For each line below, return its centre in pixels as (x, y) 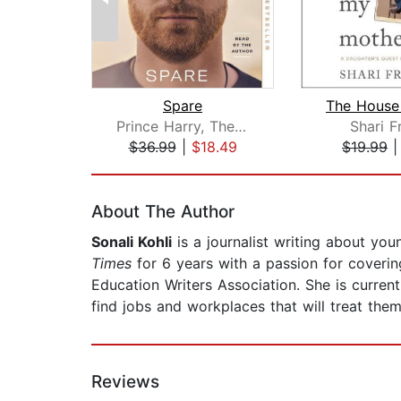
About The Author (163, 212)
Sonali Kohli (132, 242)
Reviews (125, 382)
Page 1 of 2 (130, 166)
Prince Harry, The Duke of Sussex (240, 127)
